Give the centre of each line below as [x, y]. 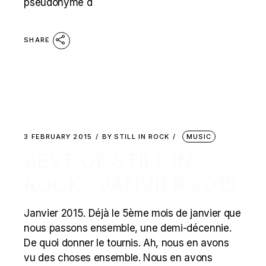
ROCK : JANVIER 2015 [131, 184]
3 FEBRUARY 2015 [58, 137]
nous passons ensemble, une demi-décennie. [128, 228]
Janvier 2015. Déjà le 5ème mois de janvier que [132, 213]
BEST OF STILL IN [108, 161]
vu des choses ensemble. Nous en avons [118, 258]
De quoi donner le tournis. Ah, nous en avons [126, 243]
